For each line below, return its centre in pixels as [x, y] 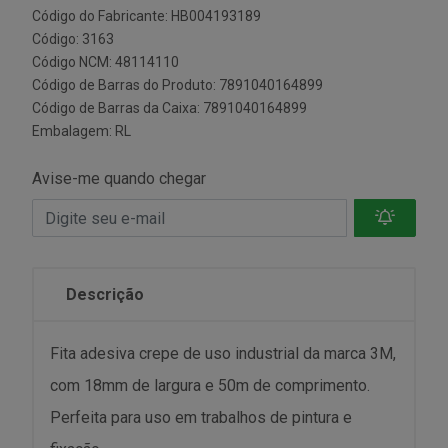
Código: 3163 [73, 39]
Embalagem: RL [81, 131]
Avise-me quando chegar [119, 178]
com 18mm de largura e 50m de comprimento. [210, 385]
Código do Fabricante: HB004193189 [146, 16]
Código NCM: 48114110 [105, 62]
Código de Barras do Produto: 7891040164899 [177, 85]
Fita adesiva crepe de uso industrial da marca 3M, [223, 353]
